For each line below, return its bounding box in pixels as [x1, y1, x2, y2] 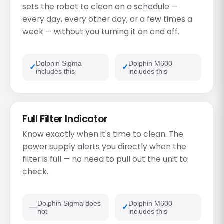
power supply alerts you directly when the [22, 141, 186, 152]
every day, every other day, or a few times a [22, 13, 192, 24]
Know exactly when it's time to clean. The [22, 128, 183, 139]
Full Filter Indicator [22, 112, 108, 126]
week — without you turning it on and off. [22, 26, 179, 37]
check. [22, 166, 48, 177]
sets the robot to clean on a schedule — [22, 1, 178, 12]
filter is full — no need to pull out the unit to [22, 153, 188, 164]
